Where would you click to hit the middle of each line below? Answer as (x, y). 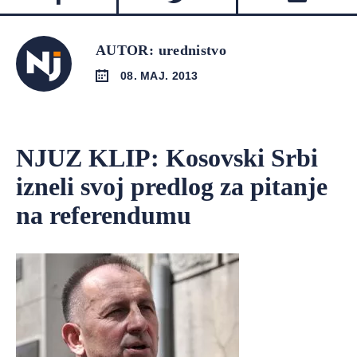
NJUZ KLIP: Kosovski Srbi (167, 158)
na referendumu (104, 215)
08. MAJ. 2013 (159, 75)
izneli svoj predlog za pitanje (172, 186)
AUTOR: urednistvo (161, 50)
